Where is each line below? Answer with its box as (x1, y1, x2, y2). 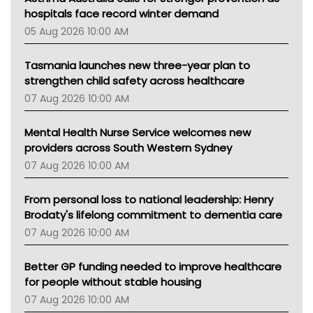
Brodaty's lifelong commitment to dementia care (24, 207, 282, 222)
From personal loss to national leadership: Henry (24, 191, 273, 207)
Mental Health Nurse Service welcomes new (24, 124, 251, 140)
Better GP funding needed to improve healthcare (24, 259, 282, 274)
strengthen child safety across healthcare (24, 73, 245, 88)
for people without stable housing (24, 274, 201, 289)
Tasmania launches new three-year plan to (24, 57, 250, 73)
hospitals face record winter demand (24, 6, 219, 21)
